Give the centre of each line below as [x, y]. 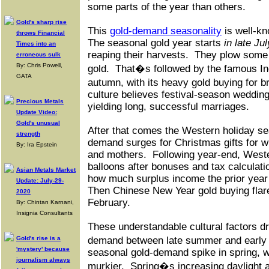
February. [109, 203]
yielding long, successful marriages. [168, 107]
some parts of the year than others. [167, 7]
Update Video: [37, 112]
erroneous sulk [38, 54]
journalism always [43, 260]
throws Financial [41, 33]
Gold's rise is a [38, 238]
